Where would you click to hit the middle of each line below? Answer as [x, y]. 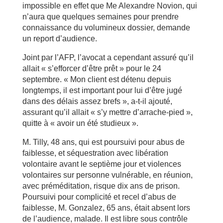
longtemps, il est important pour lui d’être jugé [102, 90]
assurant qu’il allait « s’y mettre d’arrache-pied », [107, 112]
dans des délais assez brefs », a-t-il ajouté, [97, 101]
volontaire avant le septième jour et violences [102, 164]
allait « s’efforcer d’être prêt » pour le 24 [92, 68]
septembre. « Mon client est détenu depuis [97, 79]
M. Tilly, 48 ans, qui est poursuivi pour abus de [103, 142]
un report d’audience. [59, 39]
